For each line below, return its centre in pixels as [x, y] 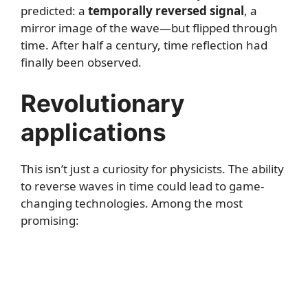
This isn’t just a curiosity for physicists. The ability [152, 168]
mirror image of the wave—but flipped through [149, 28]
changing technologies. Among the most [132, 203]
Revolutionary [103, 103]
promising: [50, 220]
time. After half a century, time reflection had [144, 45]
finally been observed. [81, 63]
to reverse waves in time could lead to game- [142, 186]
